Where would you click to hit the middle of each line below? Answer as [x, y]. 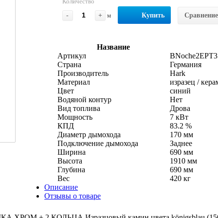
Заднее [181, 143]
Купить [153, 15]
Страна [69, 64]
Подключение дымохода [98, 143]
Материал [73, 82]
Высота [70, 161]
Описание [61, 187]
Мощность [75, 117]
